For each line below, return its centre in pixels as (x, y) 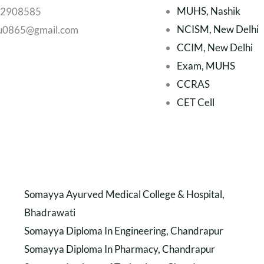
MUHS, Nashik (209, 11)
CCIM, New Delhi (215, 47)
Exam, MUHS (206, 66)
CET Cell (196, 102)
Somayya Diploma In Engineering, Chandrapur (123, 230)
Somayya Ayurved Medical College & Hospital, (124, 194)
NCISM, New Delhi (218, 29)
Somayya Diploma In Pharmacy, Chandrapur (119, 249)
